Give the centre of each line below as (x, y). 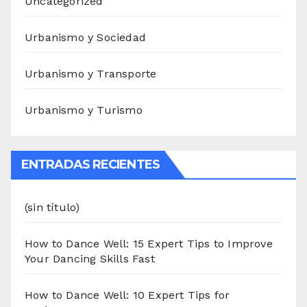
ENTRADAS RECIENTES (90, 165)
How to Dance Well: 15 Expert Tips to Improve (149, 244)
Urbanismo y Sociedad (85, 38)
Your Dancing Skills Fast (90, 259)
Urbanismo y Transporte (91, 74)
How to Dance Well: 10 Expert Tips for (127, 295)
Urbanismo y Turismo (84, 110)
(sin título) (52, 208)
